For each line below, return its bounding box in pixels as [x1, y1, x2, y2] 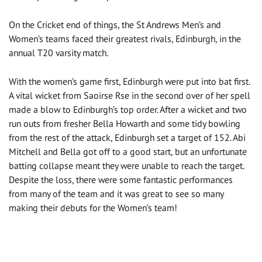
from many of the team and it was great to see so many [9, 188, 223, 200]
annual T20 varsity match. [9, 47, 108, 59]
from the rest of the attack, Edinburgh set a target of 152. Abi [9, 132, 246, 144]
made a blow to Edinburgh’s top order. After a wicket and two [9, 104, 247, 116]
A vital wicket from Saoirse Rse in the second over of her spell [9, 89, 250, 102]
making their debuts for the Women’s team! [9, 202, 177, 214]
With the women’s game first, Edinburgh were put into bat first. [9, 75, 250, 88]
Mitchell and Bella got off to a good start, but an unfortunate [9, 146, 247, 158]
